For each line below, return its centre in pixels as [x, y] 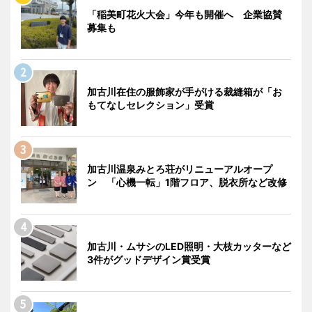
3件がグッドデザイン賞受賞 [149, 259]
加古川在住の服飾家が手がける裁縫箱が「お [185, 91]
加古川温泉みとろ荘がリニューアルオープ [180, 169]
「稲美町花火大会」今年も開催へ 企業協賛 [185, 14]
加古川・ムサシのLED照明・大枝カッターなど [189, 246]
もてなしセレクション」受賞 [150, 104]
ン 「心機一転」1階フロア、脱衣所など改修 [187, 182]
